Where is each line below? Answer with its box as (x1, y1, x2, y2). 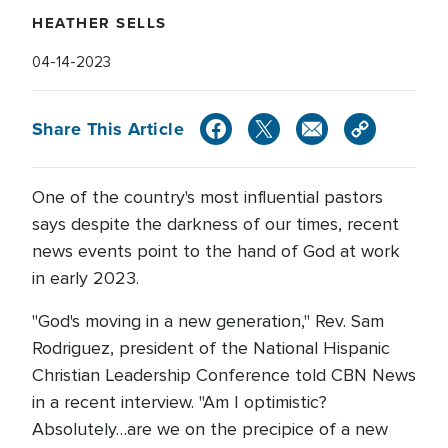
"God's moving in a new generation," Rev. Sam (32, 310, 384, 332)
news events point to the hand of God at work (32, 240, 400, 262)
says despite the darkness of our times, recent (32, 213, 399, 235)
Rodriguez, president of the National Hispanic (32, 337, 390, 359)
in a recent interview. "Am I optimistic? (32, 391, 327, 413)
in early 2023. (32, 267, 139, 289)
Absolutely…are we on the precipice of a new (32, 418, 388, 440)
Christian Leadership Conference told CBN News (32, 364, 416, 386)
